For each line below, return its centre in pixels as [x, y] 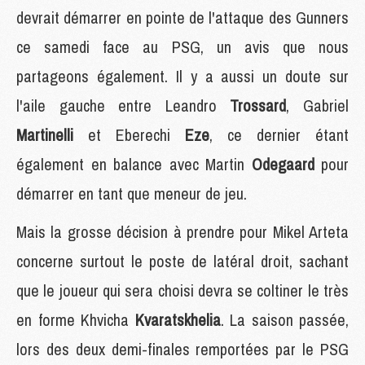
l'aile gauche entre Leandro [123, 105]
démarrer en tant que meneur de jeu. [132, 193]
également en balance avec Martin [134, 164]
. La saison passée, [284, 319]
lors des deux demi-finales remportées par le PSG [182, 349]
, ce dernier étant [279, 134]
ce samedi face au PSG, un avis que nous [182, 46]
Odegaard [286, 164]
